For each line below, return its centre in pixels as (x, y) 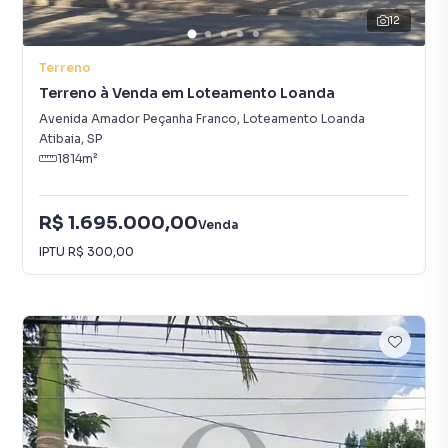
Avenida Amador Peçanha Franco (138, 118)
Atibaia (60, 138)
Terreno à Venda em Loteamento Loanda (187, 93)
